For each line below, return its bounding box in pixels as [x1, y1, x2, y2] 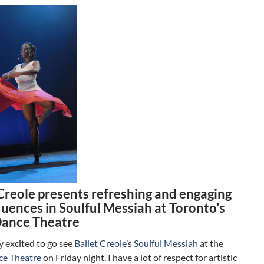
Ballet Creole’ [74, 237, 128, 249]
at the [198, 237, 223, 249]
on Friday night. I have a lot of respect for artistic [41, 251, 237, 263]
